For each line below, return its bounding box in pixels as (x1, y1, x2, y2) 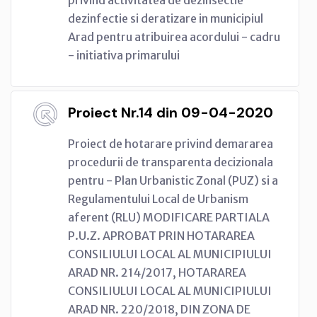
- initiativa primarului (68, 47, 180, 62)
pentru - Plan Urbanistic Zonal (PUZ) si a (68, 173, 278, 188)
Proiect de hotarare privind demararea (68, 136, 273, 151)
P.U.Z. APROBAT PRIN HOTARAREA (68, 228, 255, 243)
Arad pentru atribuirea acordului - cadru (68, 29, 280, 44)
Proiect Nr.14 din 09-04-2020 (68, 103, 273, 122)
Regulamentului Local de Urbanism (68, 191, 248, 206)
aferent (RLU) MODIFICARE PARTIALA (68, 209, 270, 224)
